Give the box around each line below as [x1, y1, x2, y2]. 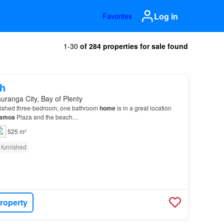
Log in [154, 10, 178, 22]
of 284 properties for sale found [80, 41, 188, 51]
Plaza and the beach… [14, 112, 78, 121]
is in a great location [115, 103, 171, 112]
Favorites [102, 11, 132, 21]
